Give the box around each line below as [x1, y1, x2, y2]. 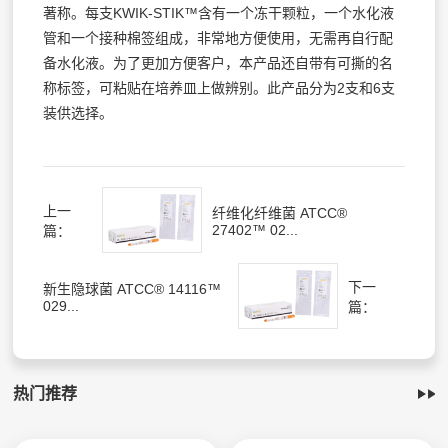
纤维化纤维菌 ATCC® [212, 204, 348, 221]
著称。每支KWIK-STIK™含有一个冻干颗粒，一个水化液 [43, 4, 395, 21]
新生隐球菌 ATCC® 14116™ [43, 280, 222, 297]
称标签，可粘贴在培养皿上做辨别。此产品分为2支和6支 [43, 79, 396, 96]
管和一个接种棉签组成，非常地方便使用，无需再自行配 [43, 29, 394, 46]
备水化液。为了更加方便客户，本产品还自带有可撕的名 [43, 54, 394, 71]
